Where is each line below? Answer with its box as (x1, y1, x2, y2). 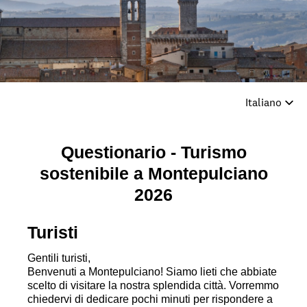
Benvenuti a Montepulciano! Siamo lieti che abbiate (27, 266, 277, 278)
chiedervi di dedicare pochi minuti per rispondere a (27, 293, 273, 305)
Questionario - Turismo (60, 143, 247, 162)
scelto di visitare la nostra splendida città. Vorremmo (27, 280, 279, 291)
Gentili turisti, (27, 252, 90, 264)
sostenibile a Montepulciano (39, 164, 268, 183)
